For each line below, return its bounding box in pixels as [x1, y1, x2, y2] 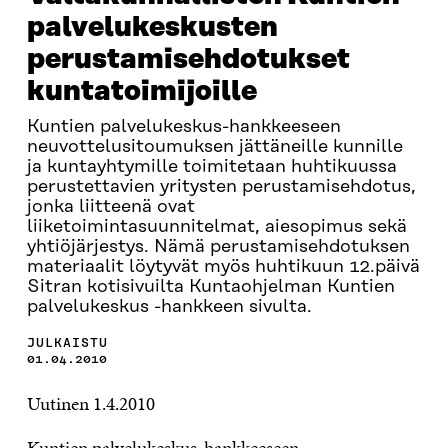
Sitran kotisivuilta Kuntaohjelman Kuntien [26, 277, 395, 297]
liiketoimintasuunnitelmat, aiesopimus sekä [26, 217, 407, 237]
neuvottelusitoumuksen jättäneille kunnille [26, 137, 403, 157]
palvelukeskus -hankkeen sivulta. [26, 297, 312, 317]
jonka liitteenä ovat [26, 197, 195, 217]
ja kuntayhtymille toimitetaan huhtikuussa [26, 157, 397, 177]
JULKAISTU [26, 335, 108, 350]
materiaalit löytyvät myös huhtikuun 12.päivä [26, 257, 420, 277]
